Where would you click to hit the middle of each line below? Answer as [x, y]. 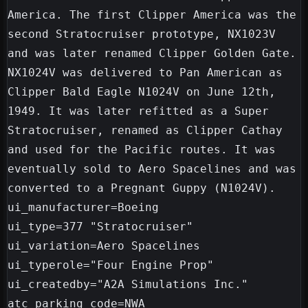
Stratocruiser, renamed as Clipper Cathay [145, 131]
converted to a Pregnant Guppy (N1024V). [142, 188]
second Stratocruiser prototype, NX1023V [142, 34]
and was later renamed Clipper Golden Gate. [152, 54]
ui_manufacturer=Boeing [83, 208]
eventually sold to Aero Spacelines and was [152, 169]
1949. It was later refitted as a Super [138, 111]
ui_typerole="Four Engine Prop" [111, 265]
